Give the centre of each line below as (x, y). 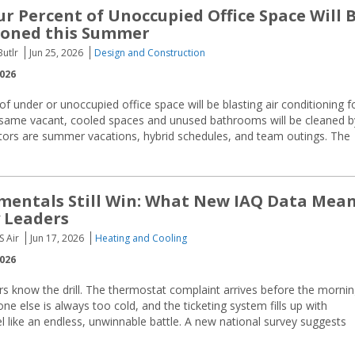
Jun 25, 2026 (56, 53)
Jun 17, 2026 (57, 238)
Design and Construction (150, 53)
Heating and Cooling (141, 238)
